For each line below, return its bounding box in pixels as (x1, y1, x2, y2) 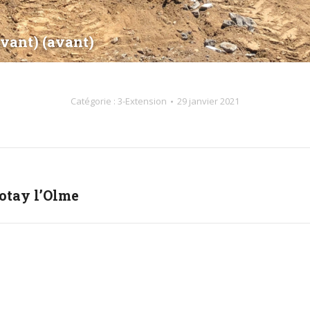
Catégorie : (71, 95, 118, 107)
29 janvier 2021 (177, 95, 239, 107)
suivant (175, 205, 209, 219)
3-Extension (118, 95, 167, 107)
